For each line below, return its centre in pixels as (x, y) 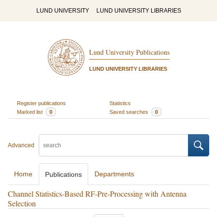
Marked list (30, 112)
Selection (22, 203)
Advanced (21, 145)
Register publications (41, 103)
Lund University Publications (129, 52)
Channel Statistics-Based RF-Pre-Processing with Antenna (97, 194)
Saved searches (130, 112)
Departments (114, 174)
